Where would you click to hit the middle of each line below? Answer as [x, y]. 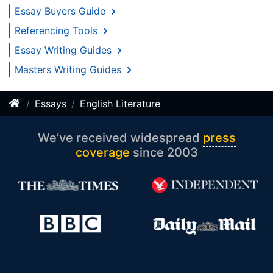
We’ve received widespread [120, 137]
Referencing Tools [58, 30]
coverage [102, 152]
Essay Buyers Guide [62, 11]
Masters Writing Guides [69, 69]
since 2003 [164, 152]
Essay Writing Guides [65, 50]
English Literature [120, 103]
